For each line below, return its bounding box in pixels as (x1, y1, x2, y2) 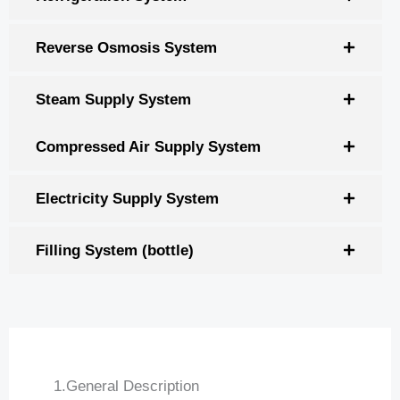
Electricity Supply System (36, 189, 219, 207)
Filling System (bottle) (36, 241, 194, 259)
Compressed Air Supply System (36, 137, 261, 155)
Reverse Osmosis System (36, 38, 217, 56)
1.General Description (54, 377, 199, 395)
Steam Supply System (36, 90, 191, 108)
